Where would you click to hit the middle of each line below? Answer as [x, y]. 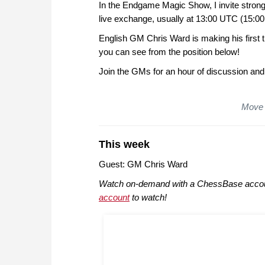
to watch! [148, 198]
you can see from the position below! [169, 52]
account [114, 198]
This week [124, 145]
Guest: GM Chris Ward [143, 164]
